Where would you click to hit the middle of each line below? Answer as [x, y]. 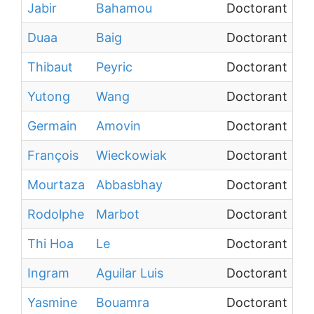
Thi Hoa [50, 244]
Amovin [118, 126]
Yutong [49, 96]
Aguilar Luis [130, 273]
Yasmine [52, 302]
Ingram [48, 273]
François [53, 155]
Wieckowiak [131, 155]
